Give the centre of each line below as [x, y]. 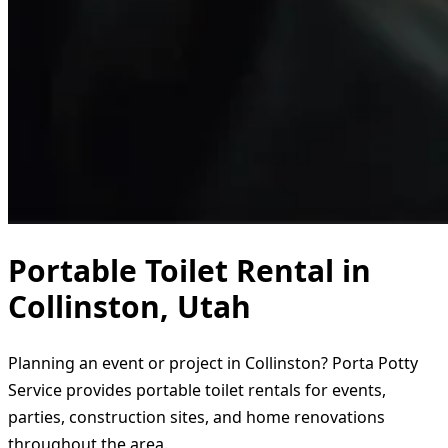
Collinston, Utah [129, 306]
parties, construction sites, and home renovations [196, 416]
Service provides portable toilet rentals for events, [197, 389]
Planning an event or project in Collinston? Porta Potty [213, 362]
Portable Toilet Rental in [189, 270]
